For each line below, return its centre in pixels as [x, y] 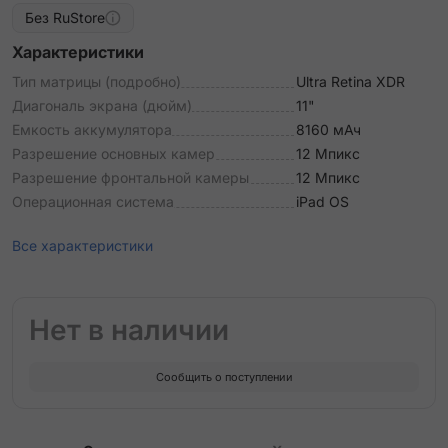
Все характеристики [82, 245]
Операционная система [93, 201]
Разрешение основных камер [113, 153]
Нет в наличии [129, 330]
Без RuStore [65, 17]
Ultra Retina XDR [350, 81]
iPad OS [322, 201]
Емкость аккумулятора [92, 129]
